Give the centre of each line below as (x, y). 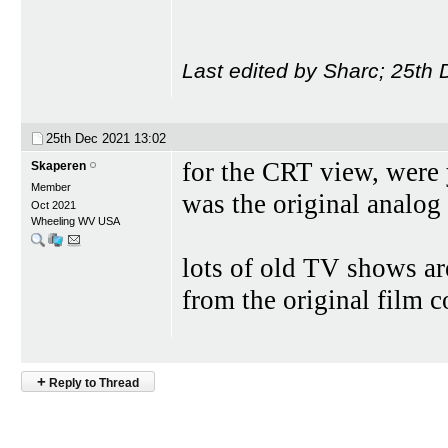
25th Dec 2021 (90, 138)
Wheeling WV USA (75, 220)
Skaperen (58, 165)
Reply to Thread (92, 383)
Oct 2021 (53, 204)
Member (51, 186)
